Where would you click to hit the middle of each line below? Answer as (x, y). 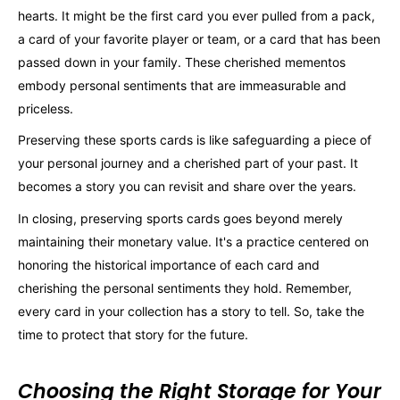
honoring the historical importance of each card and (169, 265)
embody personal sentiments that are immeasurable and (182, 85)
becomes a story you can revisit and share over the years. (187, 187)
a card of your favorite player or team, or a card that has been (199, 38)
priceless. (46, 108)
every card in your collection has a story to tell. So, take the (191, 312)
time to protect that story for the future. (133, 335)
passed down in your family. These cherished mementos (182, 62)
